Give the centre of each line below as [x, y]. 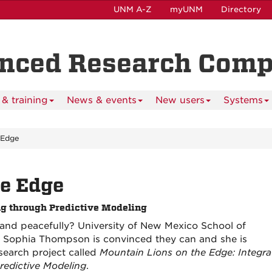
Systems [243, 100]
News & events [102, 100]
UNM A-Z [133, 9]
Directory [241, 9]
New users [180, 100]
